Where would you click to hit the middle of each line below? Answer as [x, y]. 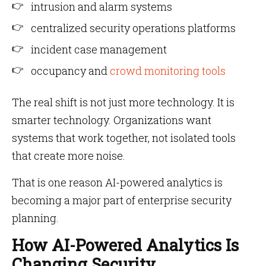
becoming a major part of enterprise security [122, 200]
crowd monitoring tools [167, 71]
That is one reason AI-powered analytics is [117, 182]
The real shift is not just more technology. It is [123, 102]
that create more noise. [69, 156]
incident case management [99, 49]
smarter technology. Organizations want [112, 120]
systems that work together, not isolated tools [124, 138]
